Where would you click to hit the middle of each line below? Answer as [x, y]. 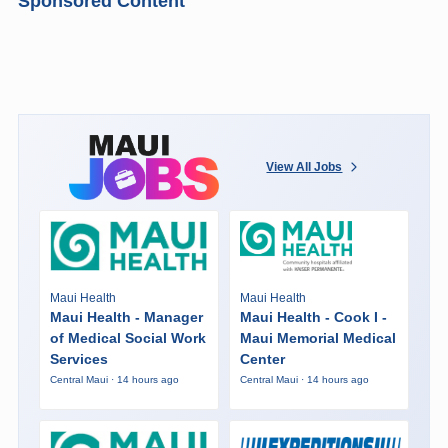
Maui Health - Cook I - [313, 317]
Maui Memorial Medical [317, 338]
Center [262, 359]
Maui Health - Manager [126, 317]
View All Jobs [304, 167]
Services [78, 359]
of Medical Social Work [127, 338]
